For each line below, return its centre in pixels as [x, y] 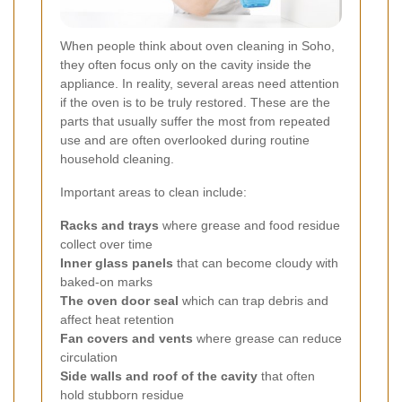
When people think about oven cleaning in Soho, [197, 46]
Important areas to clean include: [153, 192]
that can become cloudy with [256, 263]
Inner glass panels [117, 263]
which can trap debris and [253, 301]
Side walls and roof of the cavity [159, 376]
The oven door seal [119, 301]
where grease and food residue [249, 226]
